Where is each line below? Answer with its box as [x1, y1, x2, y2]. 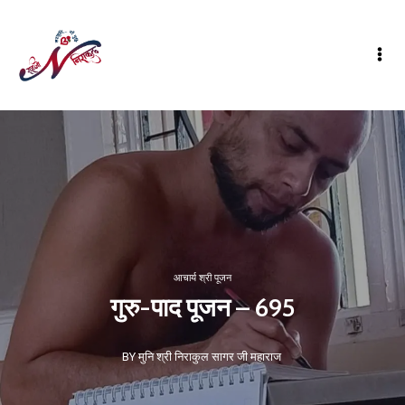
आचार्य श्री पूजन [174, 272, 231, 284]
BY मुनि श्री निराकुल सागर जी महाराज [121, 350, 281, 363]
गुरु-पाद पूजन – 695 [109, 292, 296, 323]
